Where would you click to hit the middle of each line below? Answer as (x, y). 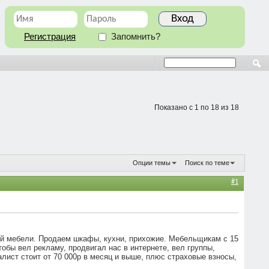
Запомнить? (134, 37)
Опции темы (151, 162)
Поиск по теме (207, 162)
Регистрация (50, 37)
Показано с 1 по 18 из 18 (197, 107)
